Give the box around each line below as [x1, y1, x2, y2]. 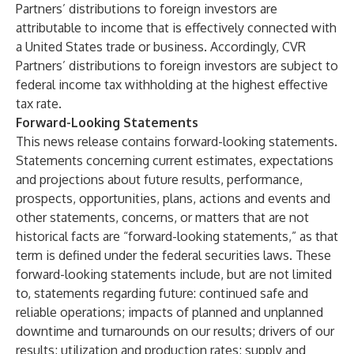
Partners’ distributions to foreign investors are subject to [16, 58, 338, 73]
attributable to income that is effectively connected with [16, 20, 337, 36]
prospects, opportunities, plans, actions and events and [16, 190, 330, 206]
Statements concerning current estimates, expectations [16, 153, 333, 168]
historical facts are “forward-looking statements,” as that [16, 228, 338, 244]
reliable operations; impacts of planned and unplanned [16, 304, 323, 320]
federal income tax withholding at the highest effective [16, 77, 328, 92]
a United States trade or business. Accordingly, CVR [16, 39, 306, 55]
